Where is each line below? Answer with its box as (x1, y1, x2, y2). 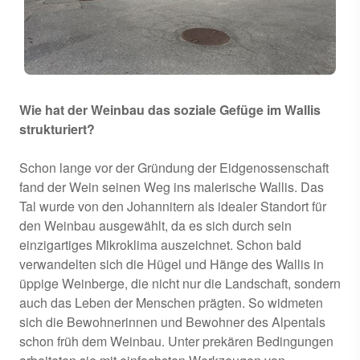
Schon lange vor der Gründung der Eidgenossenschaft (19, 157, 329, 177)
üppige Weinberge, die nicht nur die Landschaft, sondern (19, 273, 341, 292)
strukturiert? (19, 119, 95, 138)
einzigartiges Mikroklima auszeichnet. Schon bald (19, 235, 301, 254)
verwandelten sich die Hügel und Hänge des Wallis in (19, 254, 324, 273)
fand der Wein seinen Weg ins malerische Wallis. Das (19, 177, 324, 196)
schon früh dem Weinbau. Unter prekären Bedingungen (19, 331, 333, 350)
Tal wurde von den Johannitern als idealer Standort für (19, 196, 326, 215)
